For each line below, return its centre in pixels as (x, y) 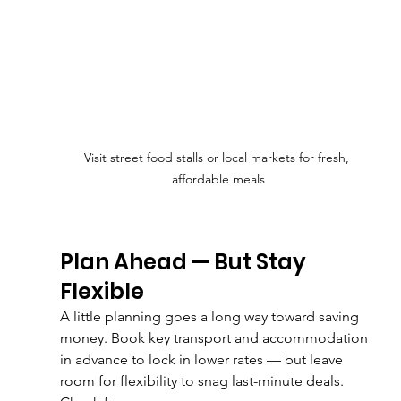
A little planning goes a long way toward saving (211, 316)
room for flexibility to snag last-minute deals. (201, 380)
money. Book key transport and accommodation (215, 337)
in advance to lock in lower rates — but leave (203, 359)
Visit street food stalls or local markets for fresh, (218, 157)
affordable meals (218, 179)
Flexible (102, 291)
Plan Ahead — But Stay (185, 261)
